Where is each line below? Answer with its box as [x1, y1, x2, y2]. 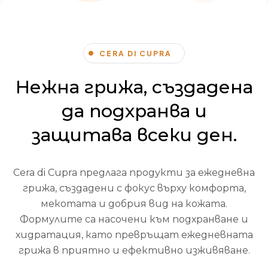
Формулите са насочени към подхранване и [20, 214, 248, 226]
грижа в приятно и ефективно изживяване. [18, 245, 250, 257]
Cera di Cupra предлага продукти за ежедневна [13, 167, 255, 179]
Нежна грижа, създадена [15, 76, 253, 99]
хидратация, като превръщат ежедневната [15, 229, 253, 241]
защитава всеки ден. [31, 124, 237, 147]
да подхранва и [61, 100, 207, 123]
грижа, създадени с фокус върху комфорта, [22, 182, 246, 194]
